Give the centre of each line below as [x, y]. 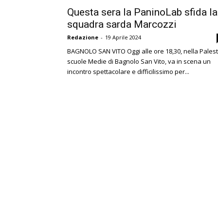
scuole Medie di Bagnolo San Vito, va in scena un [139, 61]
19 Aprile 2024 [123, 37]
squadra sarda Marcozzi [122, 24]
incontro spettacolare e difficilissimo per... [128, 72]
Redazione [83, 37]
